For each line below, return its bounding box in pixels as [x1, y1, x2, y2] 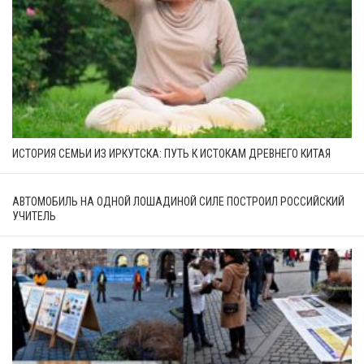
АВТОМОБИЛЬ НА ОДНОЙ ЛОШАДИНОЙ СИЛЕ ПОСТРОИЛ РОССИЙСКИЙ [12, 195, 344, 209]
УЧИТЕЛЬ [12, 210, 56, 223]
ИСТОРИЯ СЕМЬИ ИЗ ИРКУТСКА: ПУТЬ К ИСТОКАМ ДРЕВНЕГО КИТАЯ [12, 147, 331, 161]
